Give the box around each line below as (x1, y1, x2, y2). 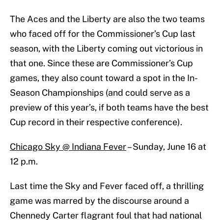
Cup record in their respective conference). (10, 117, 184, 128)
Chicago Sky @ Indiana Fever (10, 141, 126, 152)
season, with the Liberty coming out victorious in (10, 43, 203, 54)
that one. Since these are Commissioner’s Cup (10, 58, 193, 69)
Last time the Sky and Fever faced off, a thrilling (10, 181, 204, 192)
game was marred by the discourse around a (10, 195, 189, 206)
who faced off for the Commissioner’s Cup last (10, 28, 195, 39)
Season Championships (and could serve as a (10, 87, 190, 98)
